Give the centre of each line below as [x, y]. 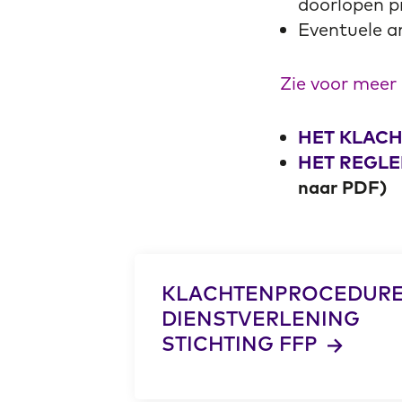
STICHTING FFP [242, 343]
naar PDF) [342, 187]
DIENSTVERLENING [260, 318]
